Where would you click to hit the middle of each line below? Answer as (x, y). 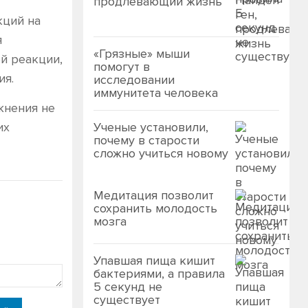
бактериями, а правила (159, 274)
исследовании (134, 80)
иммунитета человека (156, 93)
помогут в (122, 67)
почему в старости (146, 140)
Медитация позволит (154, 195)
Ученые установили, (151, 127)
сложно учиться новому (161, 153)
